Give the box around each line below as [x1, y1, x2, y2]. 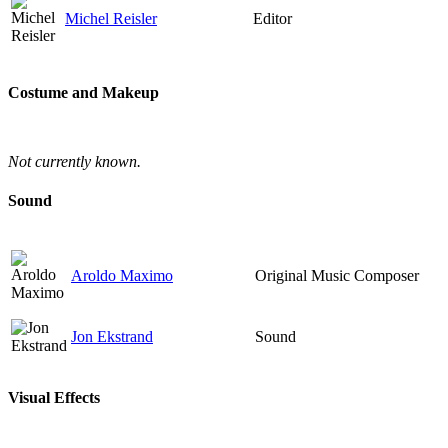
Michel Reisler [65, 10, 157, 28]
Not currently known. [8, 152, 141, 170]
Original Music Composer [255, 267, 419, 285]
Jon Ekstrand [71, 328, 153, 346]
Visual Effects [8, 388, 100, 406]
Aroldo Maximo [71, 267, 173, 285]
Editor [253, 10, 292, 28]
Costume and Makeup [8, 83, 159, 101]
